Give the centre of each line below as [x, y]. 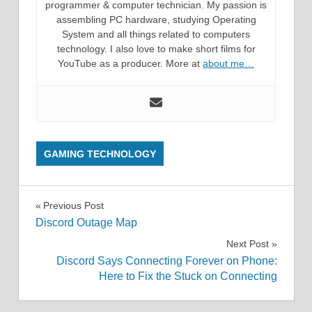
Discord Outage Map [86, 223]
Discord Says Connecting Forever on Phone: [166, 261]
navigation [84, 237]
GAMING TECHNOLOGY [100, 154]
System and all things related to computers [156, 34]
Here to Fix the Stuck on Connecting [188, 276]
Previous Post [73, 205]
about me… [228, 63]
